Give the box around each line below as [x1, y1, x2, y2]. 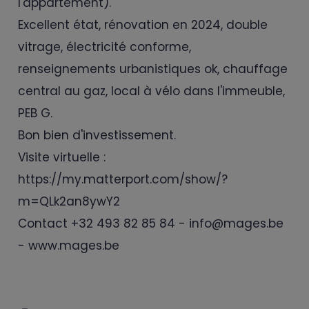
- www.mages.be [18, 237, 119, 255]
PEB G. [18, 105, 52, 122]
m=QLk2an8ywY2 [18, 193, 120, 210]
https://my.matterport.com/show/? [18, 171, 228, 188]
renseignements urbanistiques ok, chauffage [18, 61, 288, 78]
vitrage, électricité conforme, [18, 39, 191, 56]
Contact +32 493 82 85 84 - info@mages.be [18, 215, 283, 232]
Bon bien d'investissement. [18, 127, 176, 144]
